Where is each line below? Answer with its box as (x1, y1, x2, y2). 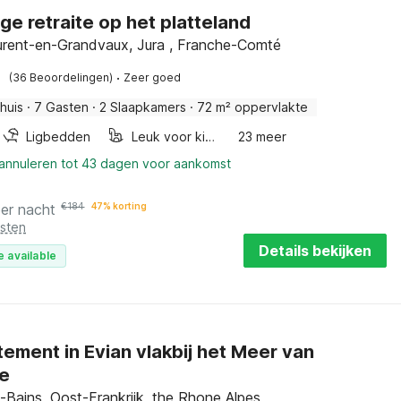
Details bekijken (259, 242, 371, 260)
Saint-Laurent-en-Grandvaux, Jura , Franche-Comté (169, 36, 282, 54)
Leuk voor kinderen (205, 129, 216, 144)
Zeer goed (124, 71, 182, 84)
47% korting (91, 200, 148, 211)
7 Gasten (34, 99, 90, 115)
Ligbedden (26, 129, 91, 144)
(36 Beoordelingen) (9, 71, 114, 84)
